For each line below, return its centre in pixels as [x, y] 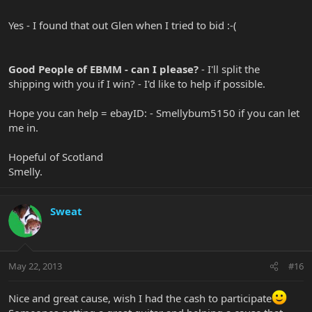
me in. [23, 127]
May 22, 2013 [35, 266]
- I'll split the [231, 69]
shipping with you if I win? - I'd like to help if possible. [137, 83]
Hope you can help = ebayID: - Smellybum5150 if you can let [154, 112]
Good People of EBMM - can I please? [105, 69]
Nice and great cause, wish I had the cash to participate [140, 298]
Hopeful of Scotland [56, 156]
